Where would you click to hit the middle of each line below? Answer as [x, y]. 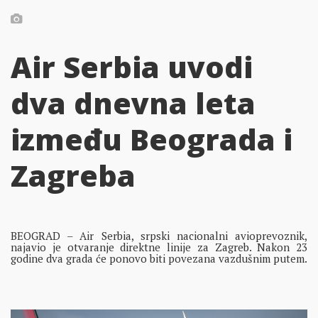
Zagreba [73, 176]
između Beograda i [152, 139]
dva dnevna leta [133, 103]
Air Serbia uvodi [132, 67]
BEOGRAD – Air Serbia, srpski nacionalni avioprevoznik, [159, 235]
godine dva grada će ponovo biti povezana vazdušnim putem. [159, 258]
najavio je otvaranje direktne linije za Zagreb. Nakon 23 [159, 247]
